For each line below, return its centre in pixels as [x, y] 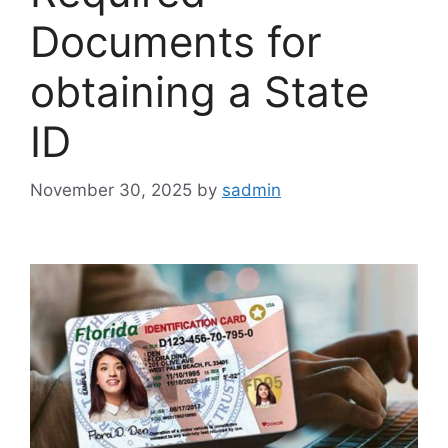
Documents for [176, 41]
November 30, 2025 [111, 190]
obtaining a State [199, 91]
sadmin [251, 190]
